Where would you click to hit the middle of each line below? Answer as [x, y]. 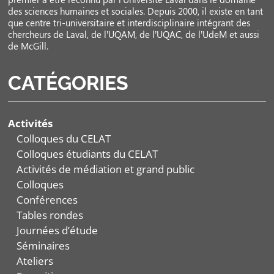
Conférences [47, 200]
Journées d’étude [57, 231]
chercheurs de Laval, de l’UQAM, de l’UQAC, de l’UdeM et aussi [134, 35]
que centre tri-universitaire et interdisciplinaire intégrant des [129, 23]
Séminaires [43, 246]
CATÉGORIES [68, 83]
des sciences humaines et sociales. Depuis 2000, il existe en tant [136, 11]
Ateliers [35, 261]
